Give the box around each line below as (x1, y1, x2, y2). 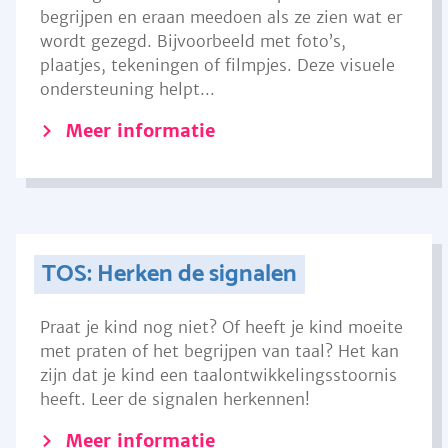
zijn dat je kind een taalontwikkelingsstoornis (40, 365, 397, 385)
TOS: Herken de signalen (41, 255, 297, 294)
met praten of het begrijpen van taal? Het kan (40, 341, 399, 361)
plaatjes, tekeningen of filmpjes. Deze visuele (40, 55, 395, 75)
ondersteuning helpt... (40, 79, 215, 99)
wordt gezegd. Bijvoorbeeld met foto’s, (40, 31, 346, 51)
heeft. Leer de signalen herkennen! (40, 389, 310, 409)
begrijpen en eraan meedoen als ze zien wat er (40, 7, 402, 27)
